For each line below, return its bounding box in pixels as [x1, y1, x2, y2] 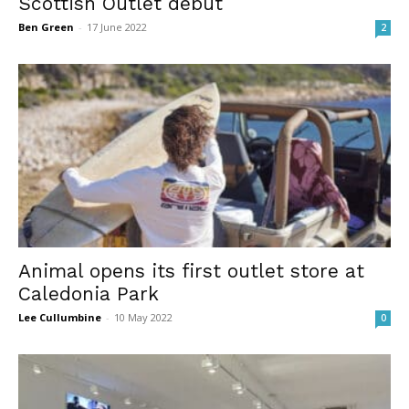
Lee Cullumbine [18, 310, 101, 325]
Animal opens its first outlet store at [18, 259, 364, 283]
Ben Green [18, 19, 74, 34]
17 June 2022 [87, 19, 147, 34]
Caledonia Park [18, 282, 159, 306]
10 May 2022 [114, 310, 173, 325]
